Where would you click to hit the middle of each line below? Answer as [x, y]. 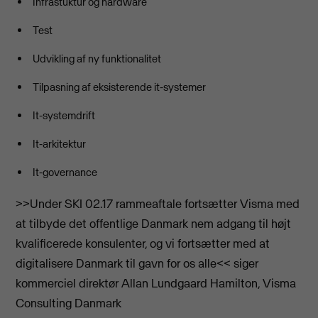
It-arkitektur [60, 143]
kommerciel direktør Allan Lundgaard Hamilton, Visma [156, 283]
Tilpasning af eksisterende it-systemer [120, 87]
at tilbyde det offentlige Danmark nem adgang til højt [154, 223]
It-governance [65, 172]
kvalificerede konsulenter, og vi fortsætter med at [143, 243]
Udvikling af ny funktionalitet [98, 58]
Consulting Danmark [69, 303]
